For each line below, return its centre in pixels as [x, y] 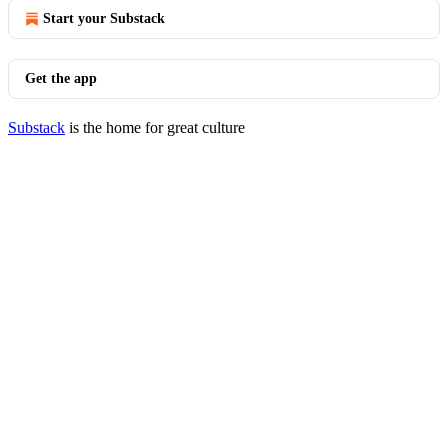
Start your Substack [104, 18]
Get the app [61, 78]
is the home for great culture [155, 127]
